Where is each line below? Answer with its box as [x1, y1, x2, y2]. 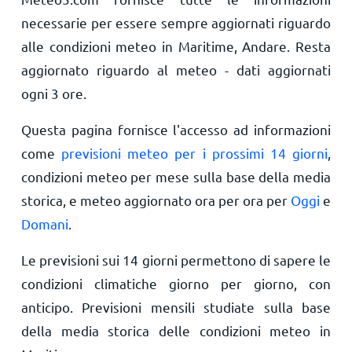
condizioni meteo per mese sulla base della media [20, 168, 332, 185]
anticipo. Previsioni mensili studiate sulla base [20, 299, 332, 315]
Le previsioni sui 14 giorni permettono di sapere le [20, 251, 332, 268]
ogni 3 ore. [20, 85, 86, 101]
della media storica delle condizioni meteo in [20, 322, 332, 339]
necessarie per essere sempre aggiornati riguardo [20, 14, 332, 31]
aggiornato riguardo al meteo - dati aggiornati [20, 61, 332, 78]
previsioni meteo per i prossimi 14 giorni [61, 145, 328, 161]
